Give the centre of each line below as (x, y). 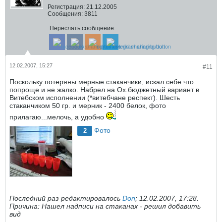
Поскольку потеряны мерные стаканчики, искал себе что (102, 82)
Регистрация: (66, 7)
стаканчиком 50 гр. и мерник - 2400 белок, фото (88, 106)
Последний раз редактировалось (66, 198)
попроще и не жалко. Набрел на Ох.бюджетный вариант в (104, 90)
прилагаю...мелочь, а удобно (58, 117)
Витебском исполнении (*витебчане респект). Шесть (95, 98)
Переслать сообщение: (82, 28)
